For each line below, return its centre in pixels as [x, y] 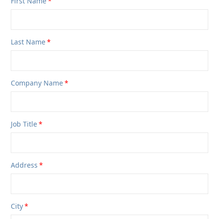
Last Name [28, 42]
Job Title [24, 124]
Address [24, 165]
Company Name [37, 83]
